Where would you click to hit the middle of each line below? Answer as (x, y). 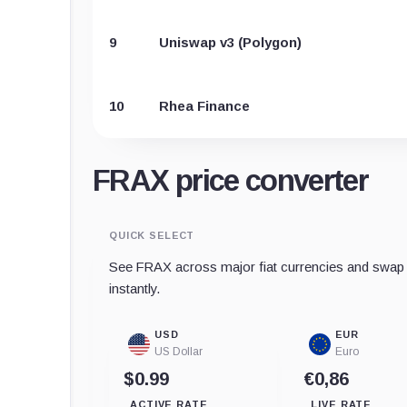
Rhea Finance (204, 105)
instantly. (134, 288)
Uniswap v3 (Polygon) (230, 42)
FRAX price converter (231, 180)
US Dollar (179, 351)
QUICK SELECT (152, 235)
